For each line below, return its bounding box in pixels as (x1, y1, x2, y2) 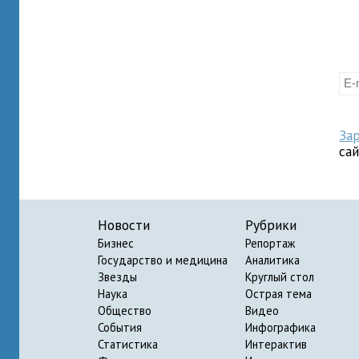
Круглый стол (245, 269, 314, 284)
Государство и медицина (98, 252, 228, 268)
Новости (98, 216, 150, 234)
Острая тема (245, 286, 312, 301)
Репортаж (245, 236, 295, 251)
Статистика (98, 337, 158, 352)
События (98, 320, 142, 335)
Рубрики (245, 216, 296, 234)
